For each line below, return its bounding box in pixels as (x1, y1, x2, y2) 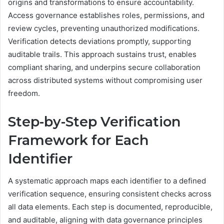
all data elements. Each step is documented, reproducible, (8, 202, 212, 212)
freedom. (8, 88, 40, 98)
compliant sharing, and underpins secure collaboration (8, 62, 200, 72)
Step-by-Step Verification (8, 113, 180, 130)
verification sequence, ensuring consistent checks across (8, 189, 211, 199)
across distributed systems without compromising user (8, 75, 202, 85)
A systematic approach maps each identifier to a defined (8, 176, 206, 186)
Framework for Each (8, 131, 148, 148)
